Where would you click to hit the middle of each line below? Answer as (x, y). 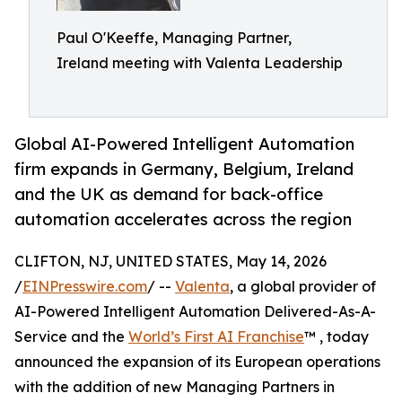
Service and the (71, 337)
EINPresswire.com (85, 287)
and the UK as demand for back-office (169, 194)
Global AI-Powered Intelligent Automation (184, 144)
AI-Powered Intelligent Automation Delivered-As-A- (195, 312)
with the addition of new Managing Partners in (175, 387)
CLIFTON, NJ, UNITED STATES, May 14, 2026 (170, 262)
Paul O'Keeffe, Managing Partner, (174, 38)
